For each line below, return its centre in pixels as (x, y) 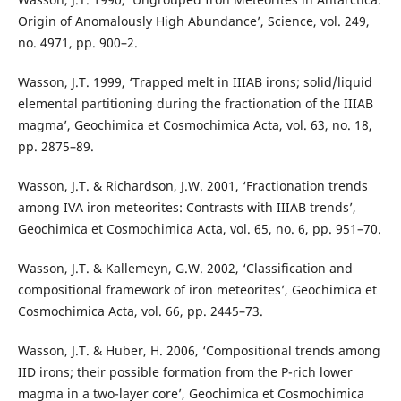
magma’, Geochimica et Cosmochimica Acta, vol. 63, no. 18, (195, 125)
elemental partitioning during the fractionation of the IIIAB (195, 104)
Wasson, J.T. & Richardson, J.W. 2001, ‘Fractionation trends (192, 186)
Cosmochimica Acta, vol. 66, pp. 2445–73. (140, 311)
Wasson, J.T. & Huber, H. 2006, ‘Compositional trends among (199, 351)
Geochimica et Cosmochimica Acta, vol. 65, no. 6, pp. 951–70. (199, 229)
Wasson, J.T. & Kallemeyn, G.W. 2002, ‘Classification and (185, 269)
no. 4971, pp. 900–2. (77, 43)
